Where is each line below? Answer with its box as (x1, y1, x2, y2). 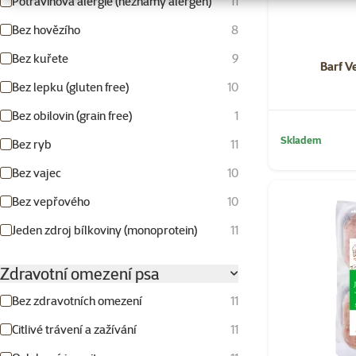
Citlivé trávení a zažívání (12, 321, 137, 337)
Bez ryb (12, 136, 52, 152)
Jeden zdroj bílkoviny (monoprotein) (12, 222, 197, 238)
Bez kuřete (12, 50, 68, 66)
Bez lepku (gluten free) (12, 79, 129, 95)
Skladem (281, 133, 322, 146)
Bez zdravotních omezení (12, 292, 142, 308)
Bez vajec (12, 164, 61, 180)
